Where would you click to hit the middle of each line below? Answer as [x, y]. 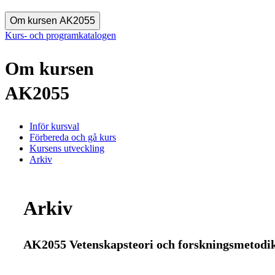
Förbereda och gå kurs [73, 137]
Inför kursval [54, 126]
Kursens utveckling [67, 148]
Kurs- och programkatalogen [60, 35]
